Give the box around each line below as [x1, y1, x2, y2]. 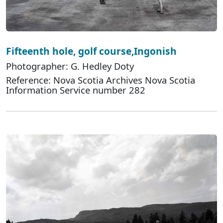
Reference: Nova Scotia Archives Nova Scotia [6, 73, 195, 86]
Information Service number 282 [6, 83, 145, 96]
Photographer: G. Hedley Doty [6, 59, 134, 72]
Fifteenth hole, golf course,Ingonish [6, 44, 177, 58]
